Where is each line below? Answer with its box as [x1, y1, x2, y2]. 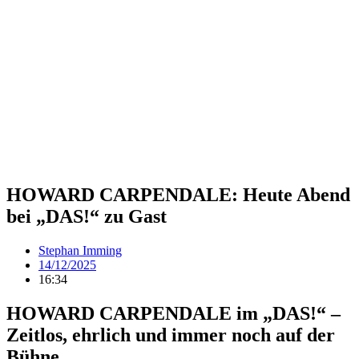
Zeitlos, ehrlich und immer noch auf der [6, 324, 335, 345]
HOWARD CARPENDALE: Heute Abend [6, 184, 350, 205]
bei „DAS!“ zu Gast [6, 205, 167, 227]
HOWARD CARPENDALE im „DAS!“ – [6, 302, 341, 324]
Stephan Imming [38, 243, 122, 257]
